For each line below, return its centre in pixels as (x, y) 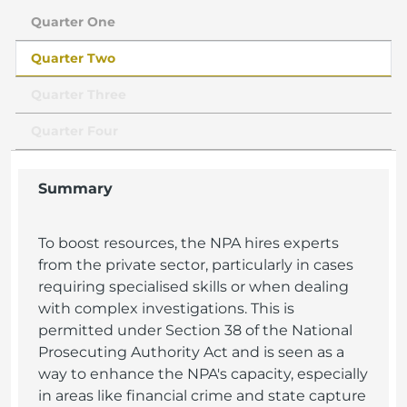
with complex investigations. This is (166, 308)
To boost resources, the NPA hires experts (189, 243)
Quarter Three (79, 94)
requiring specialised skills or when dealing (194, 287)
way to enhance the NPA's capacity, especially (203, 374)
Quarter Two (73, 58)
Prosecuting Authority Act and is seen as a (191, 352)
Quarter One (73, 22)
